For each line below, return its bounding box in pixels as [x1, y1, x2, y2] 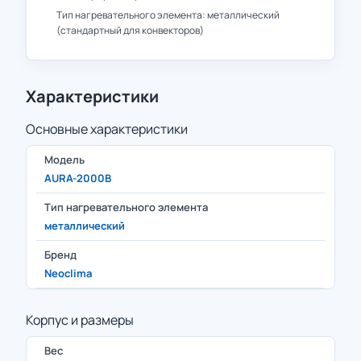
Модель [44, 152, 85, 167]
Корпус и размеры [26, 311, 134, 329]
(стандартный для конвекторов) [56, 23, 204, 37]
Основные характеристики [26, 120, 188, 138]
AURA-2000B [44, 171, 111, 185]
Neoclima [44, 266, 92, 280]
